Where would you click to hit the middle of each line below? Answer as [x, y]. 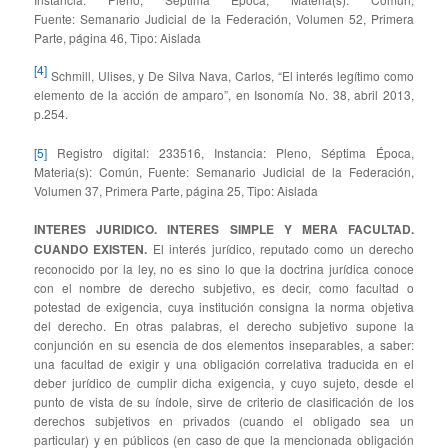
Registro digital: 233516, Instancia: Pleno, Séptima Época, [230, 152]
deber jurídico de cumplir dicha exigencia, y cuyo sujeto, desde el [224, 383]
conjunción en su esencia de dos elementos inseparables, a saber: [224, 345]
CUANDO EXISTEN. [91, 249]
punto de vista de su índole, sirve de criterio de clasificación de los [224, 402]
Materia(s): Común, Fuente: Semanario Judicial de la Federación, [224, 171]
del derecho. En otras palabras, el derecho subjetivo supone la [224, 326]
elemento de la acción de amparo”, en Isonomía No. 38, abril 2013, [224, 95]
